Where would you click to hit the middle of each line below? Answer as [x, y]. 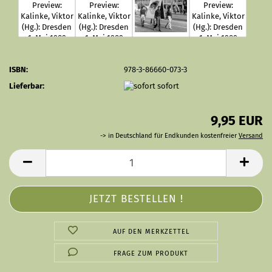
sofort [168, 86]
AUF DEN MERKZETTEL [151, 231]
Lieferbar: [27, 86]
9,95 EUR [237, 120]
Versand [251, 135]
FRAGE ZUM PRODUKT [151, 253]
